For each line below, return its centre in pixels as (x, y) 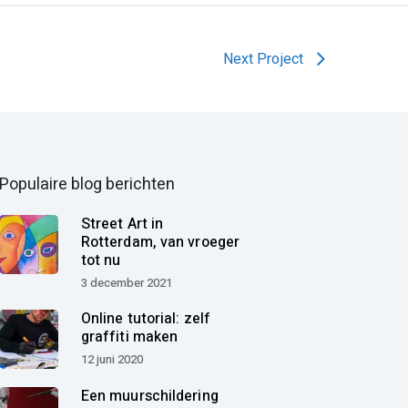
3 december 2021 (126, 283)
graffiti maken (129, 337)
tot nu (101, 261)
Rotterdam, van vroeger (160, 243)
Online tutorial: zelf (145, 319)
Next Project (263, 60)
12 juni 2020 (112, 360)
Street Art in (122, 224)
